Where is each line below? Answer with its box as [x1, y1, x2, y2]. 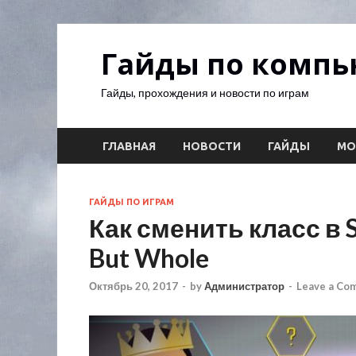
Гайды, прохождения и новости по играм [101, 86, 309, 99]
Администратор [204, 280, 284, 293]
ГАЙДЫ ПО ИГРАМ [89, 197, 174, 207]
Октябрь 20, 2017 [89, 280, 178, 293]
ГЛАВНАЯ [103, 139, 156, 153]
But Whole [89, 242, 209, 273]
